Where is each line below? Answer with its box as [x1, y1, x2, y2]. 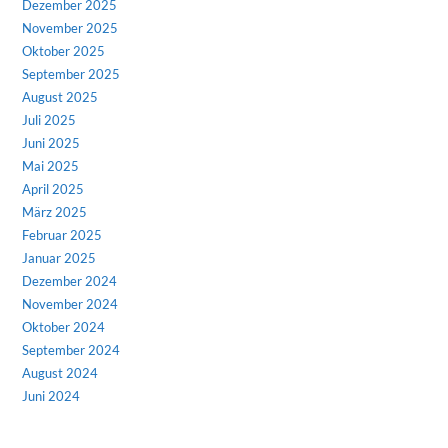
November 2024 [22, 295, 119, 312]
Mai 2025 [22, 157, 80, 174]
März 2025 [22, 203, 88, 220]
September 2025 [22, 65, 121, 82]
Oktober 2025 [22, 42, 106, 59]
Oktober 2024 [22, 318, 106, 335]
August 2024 [22, 364, 99, 381]
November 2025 [22, 19, 119, 36]
